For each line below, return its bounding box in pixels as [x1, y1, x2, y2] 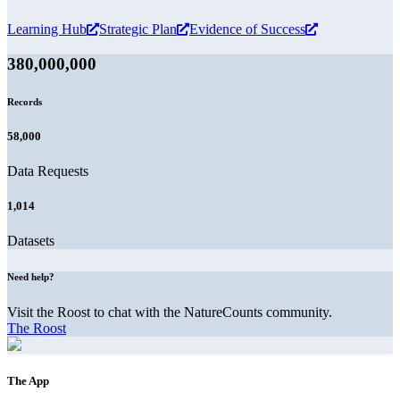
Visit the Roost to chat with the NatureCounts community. [7, 304, 332, 321]
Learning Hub [7, 21, 87, 37]
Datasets [7, 233, 54, 249]
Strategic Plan [99, 21, 177, 37]
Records [7, 96, 42, 107]
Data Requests [7, 163, 88, 179]
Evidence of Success [189, 21, 305, 37]
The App [7, 374, 49, 388]
